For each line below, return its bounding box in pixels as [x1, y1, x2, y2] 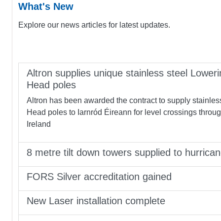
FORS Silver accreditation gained [27, 171, 172, 182]
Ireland [27, 119, 51, 128]
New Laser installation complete [27, 195, 165, 206]
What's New [18, 1, 74, 12]
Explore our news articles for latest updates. [18, 20, 170, 29]
